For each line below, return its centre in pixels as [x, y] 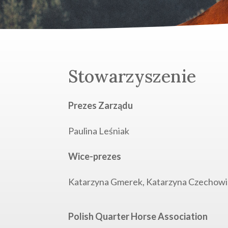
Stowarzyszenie [132, 76]
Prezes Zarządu [102, 105]
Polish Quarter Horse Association [138, 216]
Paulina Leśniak [99, 131]
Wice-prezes [95, 156]
